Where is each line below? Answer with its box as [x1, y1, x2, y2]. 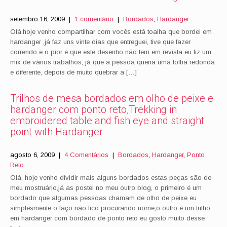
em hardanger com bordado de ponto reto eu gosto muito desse [10, 214, 205, 222]
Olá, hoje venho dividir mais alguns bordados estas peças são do [10, 173, 212, 181]
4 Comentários [64, 150, 108, 159]
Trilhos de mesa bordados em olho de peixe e [10, 92, 213, 104]
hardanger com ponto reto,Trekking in [10, 103, 177, 116]
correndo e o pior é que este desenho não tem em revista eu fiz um [10, 48, 211, 56]
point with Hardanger [10, 125, 103, 138]
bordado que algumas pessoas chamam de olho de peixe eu [10, 194, 197, 202]
